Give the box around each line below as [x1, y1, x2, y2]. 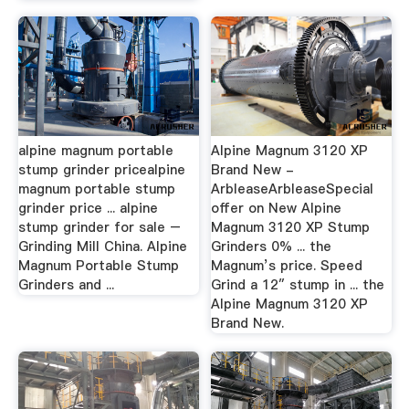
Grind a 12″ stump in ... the [211, 276, 385, 294]
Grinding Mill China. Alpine [17, 237, 187, 256]
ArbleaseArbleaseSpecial [211, 180, 374, 198]
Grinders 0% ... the [211, 237, 332, 256]
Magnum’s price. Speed [211, 257, 363, 275]
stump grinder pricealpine [17, 161, 185, 179]
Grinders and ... [17, 276, 114, 294]
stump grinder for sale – [17, 218, 181, 236]
